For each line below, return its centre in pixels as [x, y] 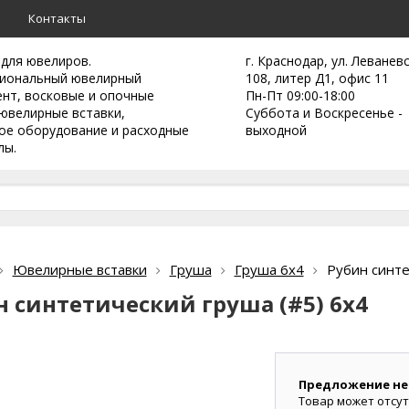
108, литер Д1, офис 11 [317, 78]
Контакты [57, 18]
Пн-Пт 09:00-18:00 [300, 95]
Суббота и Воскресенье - [324, 113]
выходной [276, 130]
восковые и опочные [89, 95]
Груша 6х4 [269, 269]
